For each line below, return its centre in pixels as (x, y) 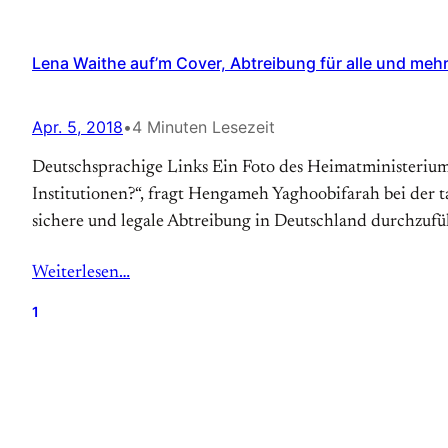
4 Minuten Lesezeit (203, 127)
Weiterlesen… (81, 273)
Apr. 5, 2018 (77, 127)
